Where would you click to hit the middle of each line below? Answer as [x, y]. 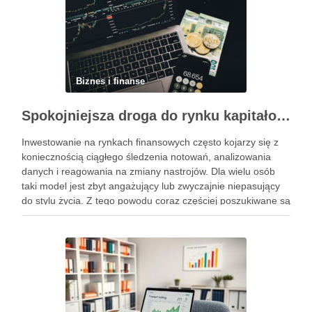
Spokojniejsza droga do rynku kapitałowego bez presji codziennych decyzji [283, 116]
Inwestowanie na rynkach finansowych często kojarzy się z [150, 142]
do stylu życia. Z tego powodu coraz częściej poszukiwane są [156, 201]
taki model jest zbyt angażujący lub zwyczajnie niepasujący [151, 186]
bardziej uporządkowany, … [83, 230]
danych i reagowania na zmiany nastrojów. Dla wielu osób [148, 171]
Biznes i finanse [110, 81]
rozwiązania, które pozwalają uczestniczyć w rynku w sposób [155, 215]
